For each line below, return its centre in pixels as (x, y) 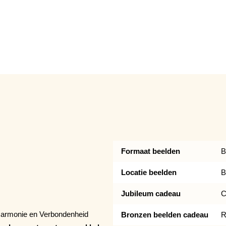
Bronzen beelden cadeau (165, 214)
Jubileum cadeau (151, 193)
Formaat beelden (151, 151)
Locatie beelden (149, 172)
